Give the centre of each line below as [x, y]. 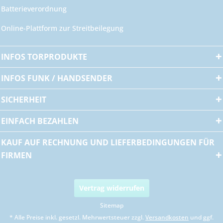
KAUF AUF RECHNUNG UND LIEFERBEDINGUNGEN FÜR [108, 142]
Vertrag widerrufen [111, 188]
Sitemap [111, 206]
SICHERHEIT [24, 99]
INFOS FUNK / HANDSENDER [57, 78]
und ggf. [201, 218]
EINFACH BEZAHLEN [40, 121]
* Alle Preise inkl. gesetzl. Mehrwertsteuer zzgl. [77, 218]
